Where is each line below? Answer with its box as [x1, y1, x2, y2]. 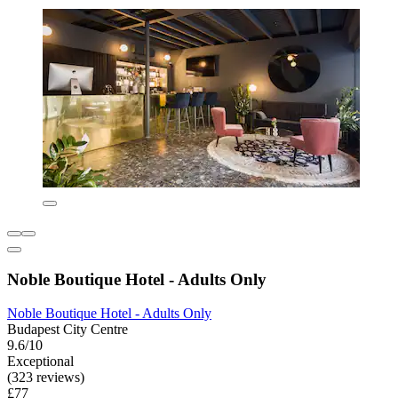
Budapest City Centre [7, 322, 128, 338]
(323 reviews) [7, 370, 84, 386]
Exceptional [7, 354, 74, 370]
